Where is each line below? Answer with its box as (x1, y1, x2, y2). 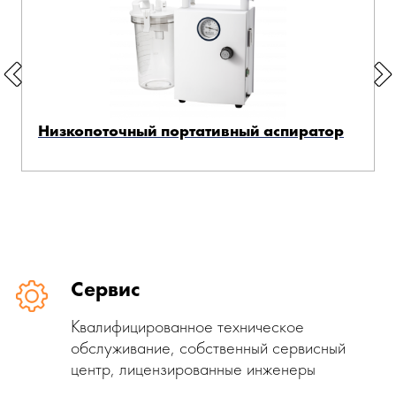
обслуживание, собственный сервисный (71, 336, 346, 359)
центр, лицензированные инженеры (71, 357, 316, 380)
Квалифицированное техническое (71, 315, 304, 338)
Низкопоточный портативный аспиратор (38, 120, 344, 141)
